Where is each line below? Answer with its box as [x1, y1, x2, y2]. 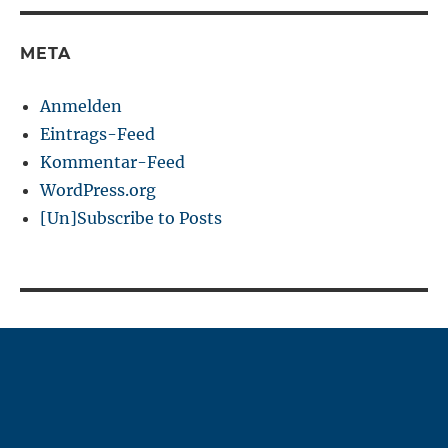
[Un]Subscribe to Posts [40, 208, 223, 229]
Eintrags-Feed [40, 124, 156, 145]
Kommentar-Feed [40, 152, 186, 173]
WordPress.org [40, 180, 157, 201]
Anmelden [40, 96, 123, 117]
